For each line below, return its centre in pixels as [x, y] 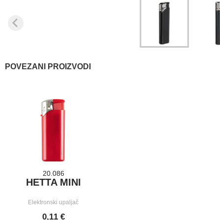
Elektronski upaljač [54, 203]
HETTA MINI [53, 182]
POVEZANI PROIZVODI [48, 67]
